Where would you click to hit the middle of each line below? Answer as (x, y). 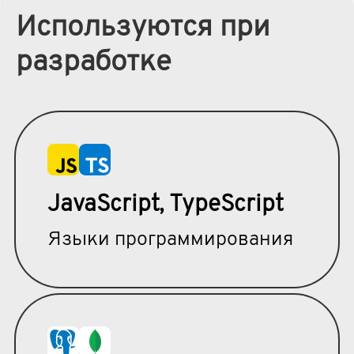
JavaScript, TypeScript (165, 205)
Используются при (143, 28)
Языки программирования (170, 241)
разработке (93, 62)
